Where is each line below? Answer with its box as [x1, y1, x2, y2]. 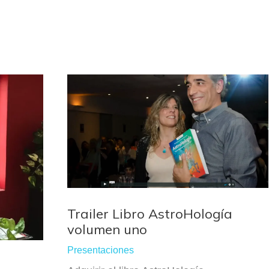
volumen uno [67, 220, 147, 238]
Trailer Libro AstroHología [67, 205, 232, 222]
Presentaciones [67, 244, 134, 255]
